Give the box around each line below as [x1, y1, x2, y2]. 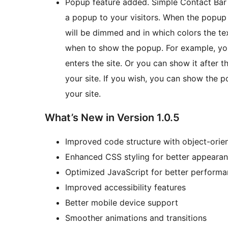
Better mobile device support [65, 197, 178, 208]
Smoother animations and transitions [65, 213, 207, 223]
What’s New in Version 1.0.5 [45, 111, 180, 124]
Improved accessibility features [65, 182, 186, 193]
